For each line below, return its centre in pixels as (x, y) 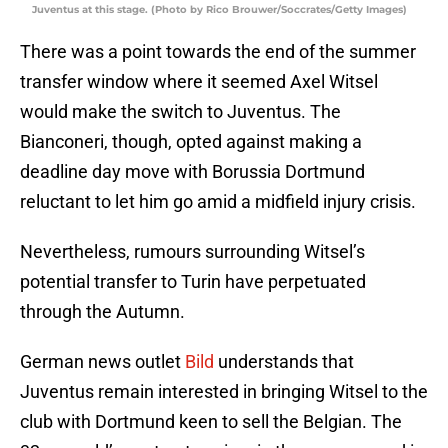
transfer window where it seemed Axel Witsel (199, 82)
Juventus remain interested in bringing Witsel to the (224, 392)
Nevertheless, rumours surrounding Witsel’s (192, 252)
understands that (284, 362)
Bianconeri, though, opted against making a (191, 142)
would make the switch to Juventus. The (180, 112)
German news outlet (102, 362)
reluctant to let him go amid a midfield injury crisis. (218, 202)
